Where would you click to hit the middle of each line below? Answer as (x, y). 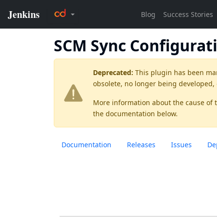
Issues (181, 145)
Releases (141, 145)
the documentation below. (135, 114)
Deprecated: (113, 72)
